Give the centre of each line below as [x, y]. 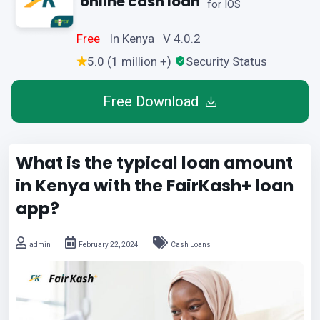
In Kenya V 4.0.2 [155, 39]
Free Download [151, 101]
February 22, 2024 [109, 245]
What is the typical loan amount [154, 162]
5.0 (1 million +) [129, 61]
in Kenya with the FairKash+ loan [155, 185]
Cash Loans [191, 245]
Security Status [226, 61]
